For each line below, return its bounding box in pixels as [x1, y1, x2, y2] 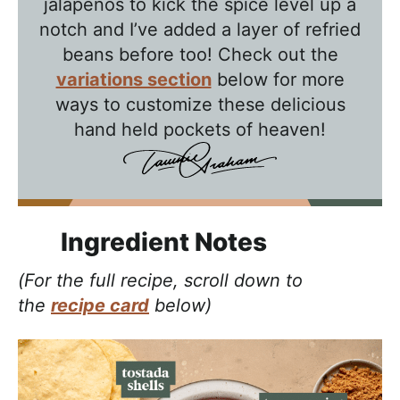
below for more [211, 68, 345, 90]
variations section [55, 68, 212, 90]
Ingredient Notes [61, 226, 267, 257]
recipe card [51, 294, 149, 316]
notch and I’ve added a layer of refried [39, 18, 361, 40]
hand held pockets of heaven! [74, 118, 326, 140]
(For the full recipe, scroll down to [18, 269, 303, 291]
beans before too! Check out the [62, 43, 338, 65]
